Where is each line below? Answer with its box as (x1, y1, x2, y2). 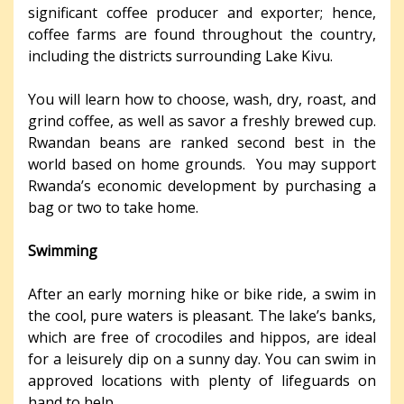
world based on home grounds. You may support (28, 154, 376, 175)
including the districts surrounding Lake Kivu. (28, 46, 333, 67)
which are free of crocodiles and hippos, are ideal (28, 327, 376, 348)
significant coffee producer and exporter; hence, (28, 3, 376, 23)
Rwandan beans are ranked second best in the (28, 133, 376, 153)
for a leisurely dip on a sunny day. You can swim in (28, 349, 376, 370)
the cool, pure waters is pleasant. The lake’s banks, (28, 306, 376, 326)
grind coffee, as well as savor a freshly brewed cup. (28, 111, 376, 132)
